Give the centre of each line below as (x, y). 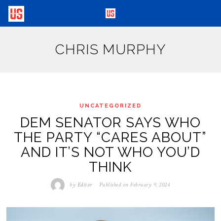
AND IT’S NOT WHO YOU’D (110, 152)
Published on (114, 185)
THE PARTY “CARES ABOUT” (110, 138)
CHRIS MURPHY (110, 50)
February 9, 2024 (150, 185)
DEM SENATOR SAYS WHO (110, 123)
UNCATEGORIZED (110, 106)
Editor (85, 185)
